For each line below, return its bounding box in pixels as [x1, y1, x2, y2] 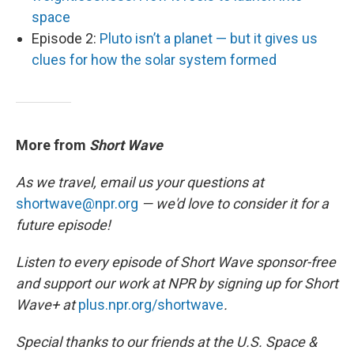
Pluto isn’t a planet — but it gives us [100, 30, 318, 47]
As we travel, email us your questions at [16, 174, 264, 190]
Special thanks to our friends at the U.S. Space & [16, 333, 317, 350]
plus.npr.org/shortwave [78, 296, 224, 313]
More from [16, 137, 89, 153]
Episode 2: [32, 30, 100, 47]
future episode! [16, 217, 111, 233]
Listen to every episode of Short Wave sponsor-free [16, 254, 336, 270]
